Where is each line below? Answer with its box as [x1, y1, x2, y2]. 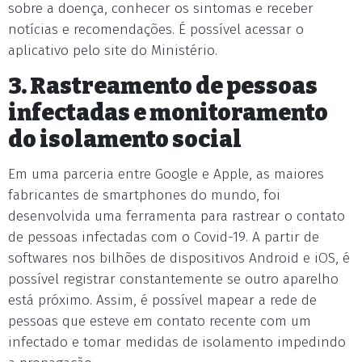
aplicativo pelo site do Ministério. [8, 42, 217, 59]
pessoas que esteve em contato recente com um [8, 313, 311, 330]
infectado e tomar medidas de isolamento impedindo [8, 334, 346, 351]
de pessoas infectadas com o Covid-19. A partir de [8, 229, 319, 246]
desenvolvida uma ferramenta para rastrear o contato [8, 208, 345, 225]
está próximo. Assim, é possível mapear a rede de [8, 292, 317, 309]
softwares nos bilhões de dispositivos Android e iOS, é [8, 250, 350, 267]
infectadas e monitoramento [8, 99, 328, 126]
